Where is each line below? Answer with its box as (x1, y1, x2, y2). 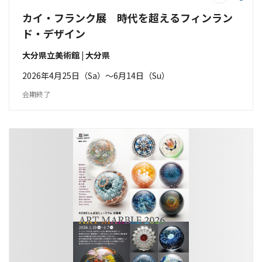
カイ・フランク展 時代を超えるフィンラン (22, 10, 233, 25)
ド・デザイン (22, 26, 85, 41)
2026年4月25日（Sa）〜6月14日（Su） (22, 70, 170, 81)
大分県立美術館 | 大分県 (22, 49, 110, 61)
